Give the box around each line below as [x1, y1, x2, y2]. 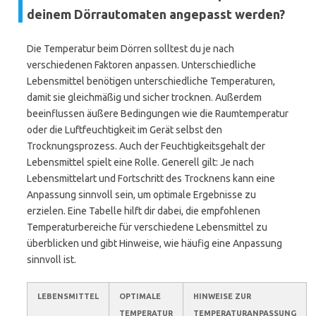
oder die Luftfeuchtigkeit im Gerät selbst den [27, 124, 222, 135]
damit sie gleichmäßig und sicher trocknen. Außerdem [27, 92, 262, 103]
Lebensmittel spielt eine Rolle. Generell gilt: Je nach [27, 157, 254, 168]
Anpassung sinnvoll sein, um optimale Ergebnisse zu [27, 189, 256, 200]
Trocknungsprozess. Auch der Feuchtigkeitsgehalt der [27, 140, 265, 152]
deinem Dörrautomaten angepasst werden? [27, 7, 285, 21]
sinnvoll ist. [27, 254, 76, 265]
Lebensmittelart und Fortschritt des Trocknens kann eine [27, 173, 275, 184]
